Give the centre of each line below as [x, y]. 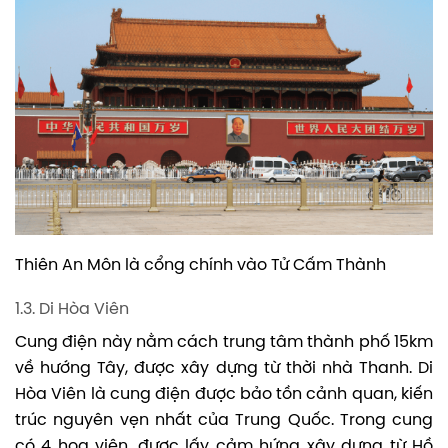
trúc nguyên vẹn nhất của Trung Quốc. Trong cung [224, 421]
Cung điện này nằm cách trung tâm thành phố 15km [224, 343]
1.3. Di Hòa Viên [72, 310]
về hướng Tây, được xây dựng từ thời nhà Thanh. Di [224, 369]
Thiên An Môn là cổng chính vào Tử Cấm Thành [200, 266]
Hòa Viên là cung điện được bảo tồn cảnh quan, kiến [224, 395]
